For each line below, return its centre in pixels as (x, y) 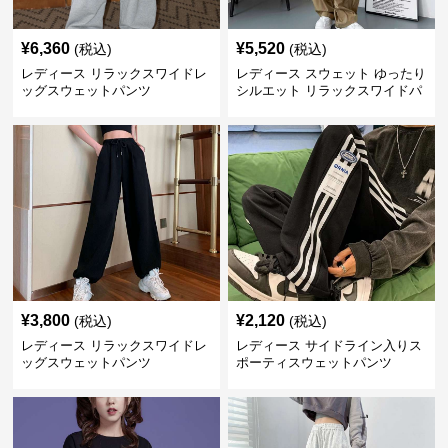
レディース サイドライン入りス (328, 346)
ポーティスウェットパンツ (313, 363)
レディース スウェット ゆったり (330, 74)
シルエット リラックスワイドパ (328, 91)
